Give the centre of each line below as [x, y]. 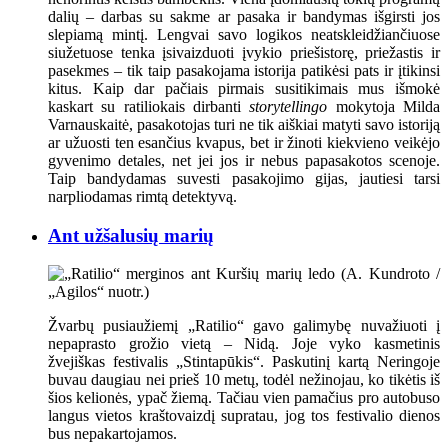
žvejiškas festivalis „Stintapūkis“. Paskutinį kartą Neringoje [244, 362]
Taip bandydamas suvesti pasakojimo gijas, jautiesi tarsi [244, 178]
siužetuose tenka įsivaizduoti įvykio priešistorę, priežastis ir [244, 52]
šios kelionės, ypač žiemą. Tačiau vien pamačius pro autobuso [244, 398]
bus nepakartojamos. [112, 434]
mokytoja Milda [384, 106]
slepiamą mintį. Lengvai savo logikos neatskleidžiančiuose [244, 34]
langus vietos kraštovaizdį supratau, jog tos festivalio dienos [244, 416]
